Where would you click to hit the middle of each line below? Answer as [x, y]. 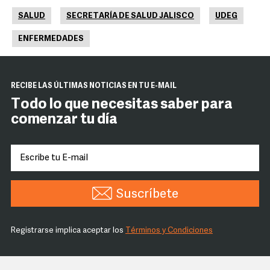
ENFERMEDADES [51, 39]
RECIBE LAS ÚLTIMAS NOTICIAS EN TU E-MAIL [94, 86]
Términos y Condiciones [169, 231]
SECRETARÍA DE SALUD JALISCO [130, 16]
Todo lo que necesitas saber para [122, 105]
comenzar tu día [64, 120]
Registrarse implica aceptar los [68, 231]
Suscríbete [147, 194]
